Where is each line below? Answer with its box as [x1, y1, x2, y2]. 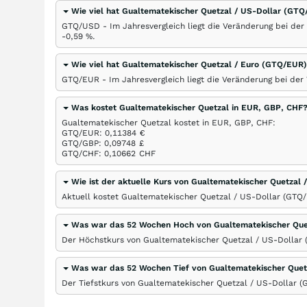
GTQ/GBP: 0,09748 [62, 138, 136, 148]
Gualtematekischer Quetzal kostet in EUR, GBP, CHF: [62, 118, 275, 127]
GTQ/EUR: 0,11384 [62, 128, 136, 138]
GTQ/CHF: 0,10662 [62, 149, 136, 158]
